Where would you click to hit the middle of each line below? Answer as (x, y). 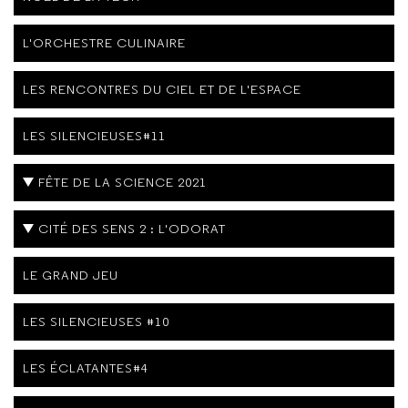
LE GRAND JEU (71, 275)
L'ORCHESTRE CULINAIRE (104, 43)
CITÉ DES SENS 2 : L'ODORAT (132, 229)
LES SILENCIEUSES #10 (96, 322)
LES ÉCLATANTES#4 (86, 368)
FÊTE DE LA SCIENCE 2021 (122, 183)
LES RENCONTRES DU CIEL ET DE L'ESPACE (162, 90)
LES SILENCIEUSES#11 (94, 136)
